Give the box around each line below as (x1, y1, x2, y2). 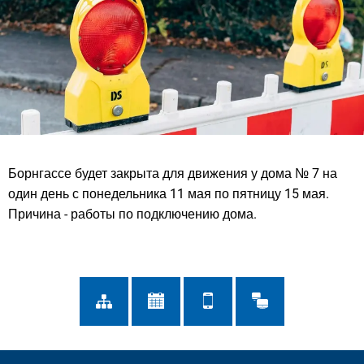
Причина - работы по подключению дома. (8, 206, 257, 222)
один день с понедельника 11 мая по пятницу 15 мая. (8, 185, 329, 201)
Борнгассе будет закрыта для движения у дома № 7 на (8, 165, 337, 181)
